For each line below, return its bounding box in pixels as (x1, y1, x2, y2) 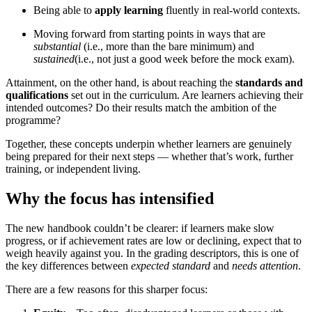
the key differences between (6, 260, 131, 272)
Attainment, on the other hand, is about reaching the (6, 77, 235, 89)
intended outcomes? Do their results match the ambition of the (6, 102, 276, 114)
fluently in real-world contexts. (163, 4, 300, 17)
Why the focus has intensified (6, 189, 214, 208)
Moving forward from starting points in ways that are (33, 28, 265, 40)
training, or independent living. (6, 163, 141, 175)
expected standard (131, 260, 210, 272)
